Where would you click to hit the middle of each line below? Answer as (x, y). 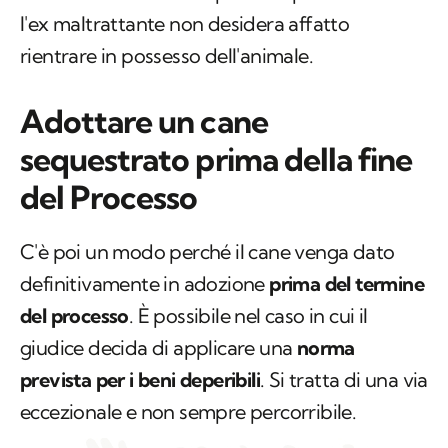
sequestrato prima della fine (216, 159)
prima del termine (347, 284)
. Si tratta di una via (344, 380)
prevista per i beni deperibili (140, 380)
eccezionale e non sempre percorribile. (188, 412)
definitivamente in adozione (145, 284)
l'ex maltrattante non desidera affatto (185, 24)
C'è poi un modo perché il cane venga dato (207, 252)
